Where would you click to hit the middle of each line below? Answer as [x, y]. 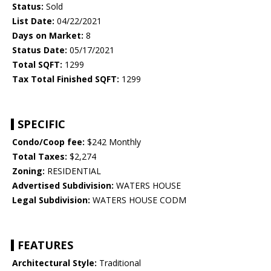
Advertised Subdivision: [63, 186]
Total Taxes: [40, 157]
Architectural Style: [54, 263]
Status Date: [40, 50]
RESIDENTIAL [73, 171]
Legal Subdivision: [51, 200]
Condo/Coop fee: [48, 142]
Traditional [119, 263]
